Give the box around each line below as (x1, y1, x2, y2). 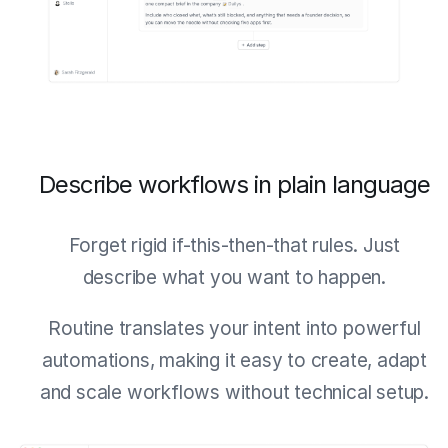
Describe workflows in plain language (38, 169, 430, 199)
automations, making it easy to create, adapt (41, 348, 427, 372)
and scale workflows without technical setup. (39, 380, 429, 404)
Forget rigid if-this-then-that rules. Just (68, 233, 401, 257)
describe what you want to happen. (82, 265, 387, 289)
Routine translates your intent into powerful (48, 316, 421, 340)
